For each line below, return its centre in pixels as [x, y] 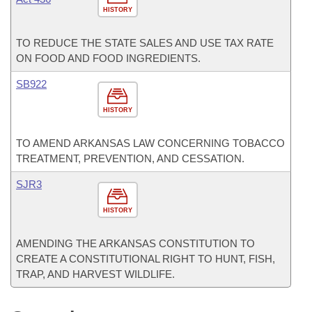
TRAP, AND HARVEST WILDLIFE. [95, 274]
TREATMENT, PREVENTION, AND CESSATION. [130, 158]
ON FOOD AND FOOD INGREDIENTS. [108, 58]
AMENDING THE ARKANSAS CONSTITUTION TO [135, 243]
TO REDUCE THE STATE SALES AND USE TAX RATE [145, 43]
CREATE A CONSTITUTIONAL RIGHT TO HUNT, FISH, [146, 259]
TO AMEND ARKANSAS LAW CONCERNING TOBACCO [150, 143]
